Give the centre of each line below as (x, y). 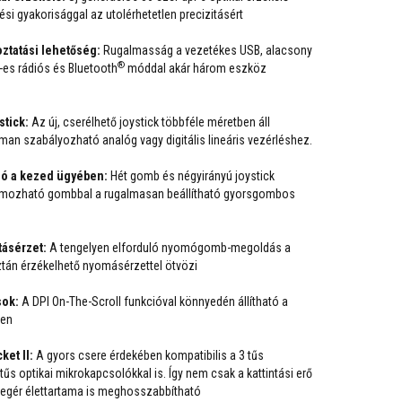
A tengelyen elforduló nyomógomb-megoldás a (169, 248)
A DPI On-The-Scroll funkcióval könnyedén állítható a (153, 301)
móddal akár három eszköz (196, 68)
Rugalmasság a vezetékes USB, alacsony (206, 50)
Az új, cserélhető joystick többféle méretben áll (149, 122)
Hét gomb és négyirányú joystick (191, 176)
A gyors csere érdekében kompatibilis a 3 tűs (149, 355)
